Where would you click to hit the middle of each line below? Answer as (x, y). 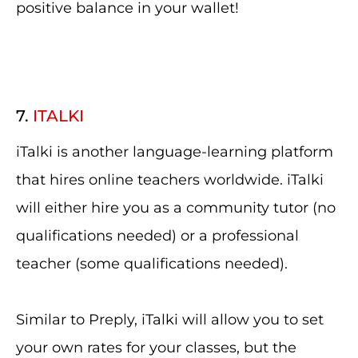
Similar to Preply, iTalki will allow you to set (170, 320)
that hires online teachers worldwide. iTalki (170, 180)
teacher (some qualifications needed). (152, 264)
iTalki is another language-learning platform (175, 152)
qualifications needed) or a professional (157, 236)
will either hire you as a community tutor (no (176, 208)
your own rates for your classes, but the (156, 348)
